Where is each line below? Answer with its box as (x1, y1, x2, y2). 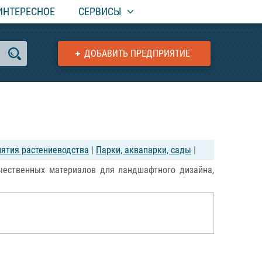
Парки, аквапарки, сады (96, 144, 191, 156)
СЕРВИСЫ (78, 5, 122, 18)
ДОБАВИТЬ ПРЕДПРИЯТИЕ (84, 48, 190, 59)
